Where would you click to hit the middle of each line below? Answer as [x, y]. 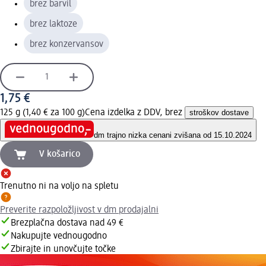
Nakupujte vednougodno [59, 237]
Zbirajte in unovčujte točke [63, 250]
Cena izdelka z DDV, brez [135, 113]
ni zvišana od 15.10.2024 [209, 135]
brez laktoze [53, 24]
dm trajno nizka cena [130, 135]
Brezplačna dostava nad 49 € [67, 224]
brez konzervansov [66, 44]
